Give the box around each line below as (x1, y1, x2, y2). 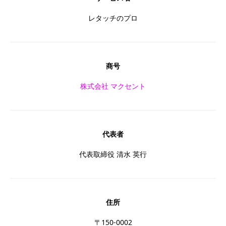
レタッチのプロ (88, 13, 138, 23)
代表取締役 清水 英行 (79, 149, 147, 159)
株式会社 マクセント (80, 81, 146, 91)
